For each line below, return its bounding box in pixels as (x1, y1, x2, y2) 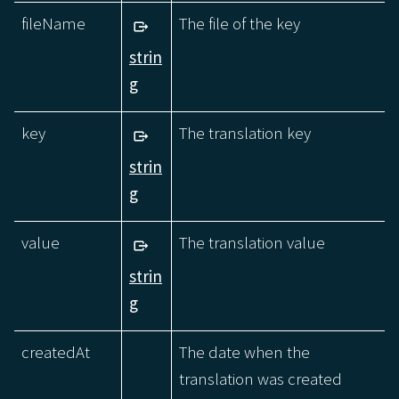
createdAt (21, 340, 90, 362)
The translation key (179, 121, 311, 143)
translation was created (179, 367, 342, 389)
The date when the (179, 340, 310, 362)
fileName (21, 12, 85, 34)
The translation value (179, 231, 325, 253)
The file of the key (179, 12, 300, 34)
